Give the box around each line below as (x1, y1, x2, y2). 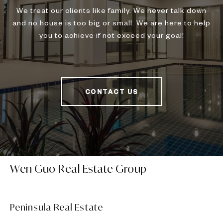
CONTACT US (85, 88, 138, 96)
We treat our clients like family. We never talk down (16, 5, 207, 15)
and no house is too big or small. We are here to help (12, 18, 211, 27)
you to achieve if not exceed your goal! (39, 30, 184, 40)
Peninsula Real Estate (10, 201, 103, 214)
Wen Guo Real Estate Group (10, 162, 147, 176)
